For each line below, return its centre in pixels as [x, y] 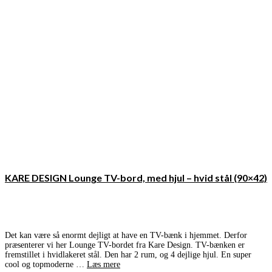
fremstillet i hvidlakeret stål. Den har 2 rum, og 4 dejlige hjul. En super [128, 255]
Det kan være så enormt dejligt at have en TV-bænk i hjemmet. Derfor [126, 236]
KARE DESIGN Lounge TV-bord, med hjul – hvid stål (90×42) [136, 178]
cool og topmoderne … [46, 265]
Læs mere [104, 265]
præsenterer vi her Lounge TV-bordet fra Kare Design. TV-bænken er [125, 245]
